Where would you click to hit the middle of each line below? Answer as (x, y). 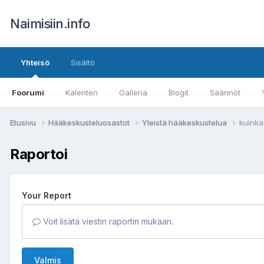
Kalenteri (82, 93)
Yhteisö (35, 62)
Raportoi (39, 154)
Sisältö (83, 62)
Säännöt (225, 93)
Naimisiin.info (50, 24)
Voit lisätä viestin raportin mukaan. (107, 221)
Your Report (47, 195)
